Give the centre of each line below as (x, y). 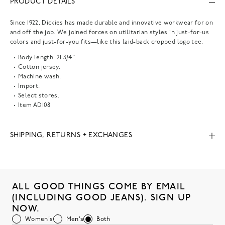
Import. (29, 86)
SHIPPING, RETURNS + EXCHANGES (71, 136)
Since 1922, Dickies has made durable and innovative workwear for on (112, 23)
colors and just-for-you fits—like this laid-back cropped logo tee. (107, 42)
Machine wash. (40, 77)
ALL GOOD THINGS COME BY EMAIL (99, 186)
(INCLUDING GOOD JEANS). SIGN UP (102, 197)
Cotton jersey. (39, 67)
